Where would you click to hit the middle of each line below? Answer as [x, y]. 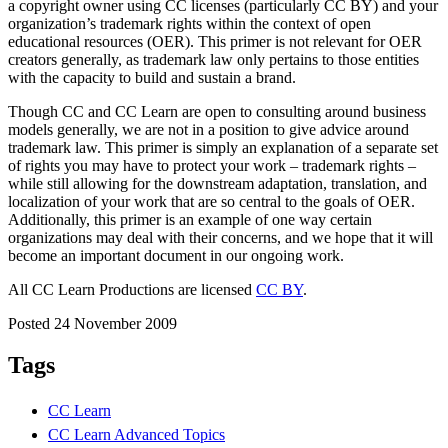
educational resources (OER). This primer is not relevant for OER [215, 41]
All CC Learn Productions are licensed [132, 289]
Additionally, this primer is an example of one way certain [190, 219]
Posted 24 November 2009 [92, 323]
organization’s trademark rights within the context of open [189, 23]
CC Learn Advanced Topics [136, 435]
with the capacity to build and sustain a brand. [152, 77]
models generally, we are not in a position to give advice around [208, 129]
